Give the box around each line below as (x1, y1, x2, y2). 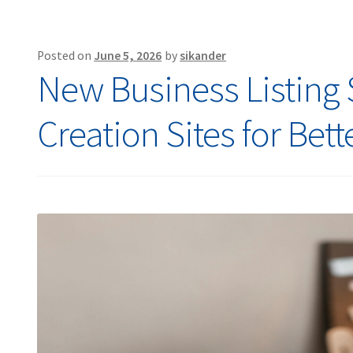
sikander (180, 47, 227, 63)
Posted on (37, 47, 95, 63)
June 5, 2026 (94, 47, 162, 63)
